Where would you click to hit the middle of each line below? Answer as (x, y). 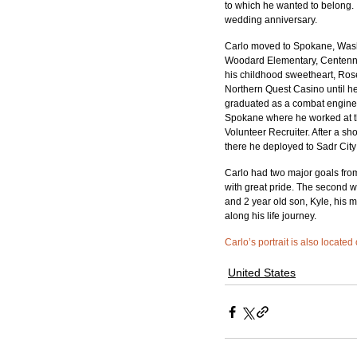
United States (262, 273)
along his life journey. (271, 216)
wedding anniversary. (272, 20)
